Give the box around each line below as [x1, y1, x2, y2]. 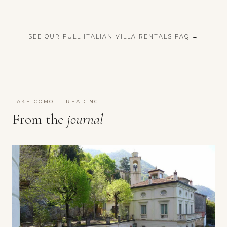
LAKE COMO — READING [12, 98, 99, 105]
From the [12, 110, 67, 128]
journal [67, 110, 103, 128]
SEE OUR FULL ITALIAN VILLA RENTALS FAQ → [28, 32, 199, 40]
